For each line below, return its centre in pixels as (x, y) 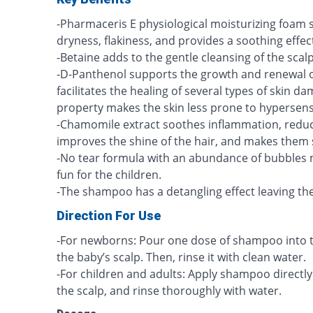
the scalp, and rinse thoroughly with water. (169, 291)
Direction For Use (109, 216)
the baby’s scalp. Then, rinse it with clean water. (182, 257)
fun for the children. (109, 175)
